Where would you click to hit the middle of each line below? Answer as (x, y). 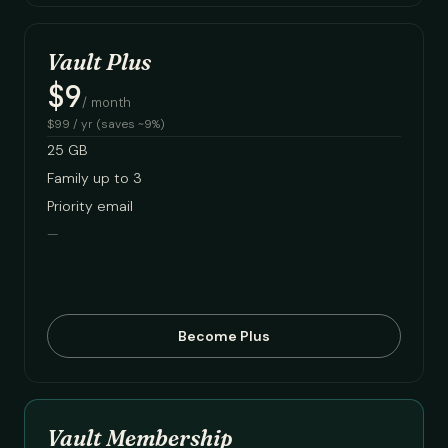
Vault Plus (99, 62)
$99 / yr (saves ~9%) (106, 124)
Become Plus (224, 336)
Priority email (90, 206)
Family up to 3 (94, 178)
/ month (106, 102)
